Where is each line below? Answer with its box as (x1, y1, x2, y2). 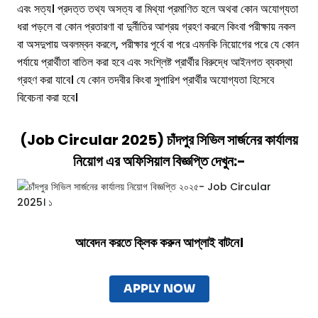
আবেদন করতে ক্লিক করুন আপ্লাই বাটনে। (75, 234, 243, 252)
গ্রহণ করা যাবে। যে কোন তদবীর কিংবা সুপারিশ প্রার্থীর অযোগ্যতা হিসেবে (17, 72, 274, 89)
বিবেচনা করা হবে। (17, 89, 78, 106)
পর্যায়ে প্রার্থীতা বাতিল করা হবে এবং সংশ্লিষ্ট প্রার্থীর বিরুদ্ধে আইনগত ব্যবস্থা (17, 54, 292, 71)
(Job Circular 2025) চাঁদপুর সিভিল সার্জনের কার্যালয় (20, 130, 298, 150)
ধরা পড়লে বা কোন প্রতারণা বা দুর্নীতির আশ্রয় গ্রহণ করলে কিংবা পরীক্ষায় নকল (17, 18, 295, 35)
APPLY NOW (123, 281, 195, 297)
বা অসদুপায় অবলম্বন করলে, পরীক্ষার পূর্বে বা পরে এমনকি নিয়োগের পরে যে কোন (17, 36, 299, 53)
